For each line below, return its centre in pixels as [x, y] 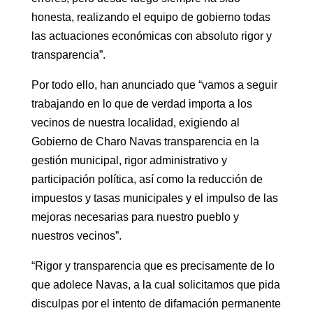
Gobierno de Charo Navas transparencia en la [145, 141]
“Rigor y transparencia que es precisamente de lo [153, 265]
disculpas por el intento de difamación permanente [156, 303]
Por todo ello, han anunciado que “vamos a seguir [154, 85]
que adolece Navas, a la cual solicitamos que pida [155, 284]
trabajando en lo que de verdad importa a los [141, 103]
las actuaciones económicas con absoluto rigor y [151, 36]
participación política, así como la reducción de [147, 179]
